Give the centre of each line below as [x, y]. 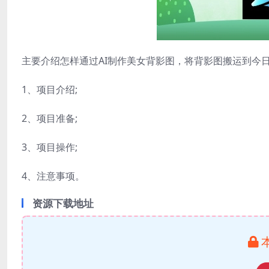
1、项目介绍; [50, 89]
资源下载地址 [63, 203]
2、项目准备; [50, 118]
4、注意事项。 [53, 176]
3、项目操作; [50, 147]
